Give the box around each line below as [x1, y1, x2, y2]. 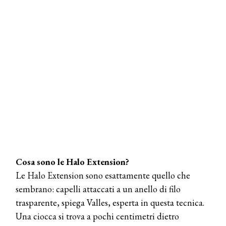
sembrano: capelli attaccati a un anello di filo [16, 183, 181, 195]
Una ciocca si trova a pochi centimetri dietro [16, 210, 179, 222]
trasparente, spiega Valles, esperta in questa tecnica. [16, 196, 204, 208]
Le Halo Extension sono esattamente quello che [16, 169, 190, 181]
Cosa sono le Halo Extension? [16, 155, 129, 167]
